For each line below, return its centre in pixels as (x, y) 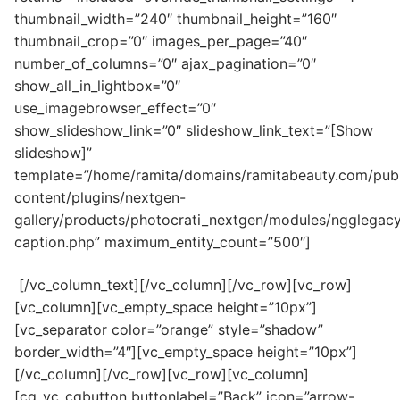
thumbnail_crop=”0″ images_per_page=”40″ (161, 42)
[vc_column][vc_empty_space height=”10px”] (166, 307)
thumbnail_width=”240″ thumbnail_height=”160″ (175, 19)
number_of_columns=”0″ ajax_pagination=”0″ (165, 64)
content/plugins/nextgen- (100, 198)
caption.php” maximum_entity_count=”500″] (162, 242)
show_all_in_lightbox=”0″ (97, 86)
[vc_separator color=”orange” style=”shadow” (169, 329)
